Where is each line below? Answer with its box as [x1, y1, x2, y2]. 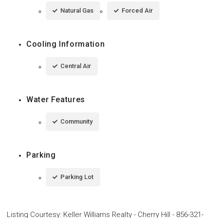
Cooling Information [26, 39, 105, 49]
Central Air [60, 62, 91, 70]
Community [60, 117, 92, 125]
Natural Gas [60, 6, 93, 14]
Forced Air [122, 6, 153, 14]
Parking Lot [60, 173, 93, 181]
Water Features [26, 94, 85, 104]
